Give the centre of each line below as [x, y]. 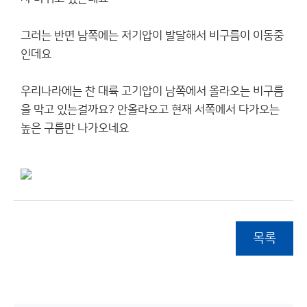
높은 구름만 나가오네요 [75, 128]
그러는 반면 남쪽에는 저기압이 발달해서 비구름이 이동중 [152, 36]
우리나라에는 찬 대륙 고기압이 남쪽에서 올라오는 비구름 [152, 91]
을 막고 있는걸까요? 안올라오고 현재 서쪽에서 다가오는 [150, 110]
